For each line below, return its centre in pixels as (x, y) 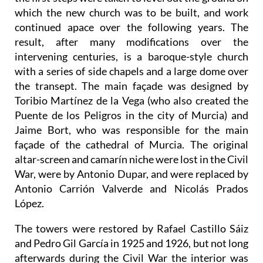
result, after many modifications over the (131, 41)
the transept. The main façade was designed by (131, 85)
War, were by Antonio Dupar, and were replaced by (131, 173)
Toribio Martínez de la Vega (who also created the (131, 100)
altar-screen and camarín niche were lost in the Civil (131, 159)
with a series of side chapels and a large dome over (131, 71)
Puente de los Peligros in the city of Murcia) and (131, 115)
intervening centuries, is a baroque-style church (131, 56)
